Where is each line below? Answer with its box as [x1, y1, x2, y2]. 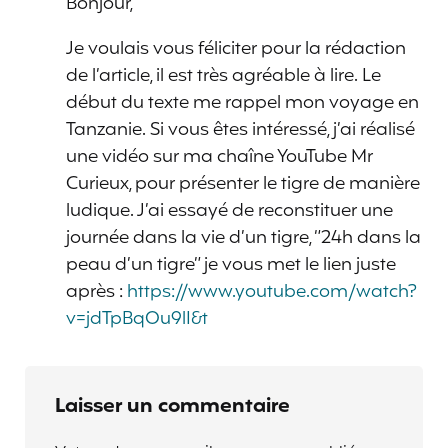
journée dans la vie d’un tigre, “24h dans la [66, 223, 421, 252]
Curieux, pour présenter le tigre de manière [66, 169, 420, 198]
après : [66, 277, 127, 306]
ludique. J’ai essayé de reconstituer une [66, 196, 393, 225]
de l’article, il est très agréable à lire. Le [66, 61, 381, 90]
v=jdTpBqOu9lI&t [66, 304, 208, 333]
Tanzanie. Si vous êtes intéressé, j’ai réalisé [66, 115, 415, 144]
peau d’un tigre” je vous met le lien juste [66, 250, 396, 279]
